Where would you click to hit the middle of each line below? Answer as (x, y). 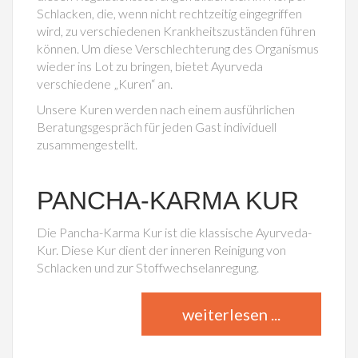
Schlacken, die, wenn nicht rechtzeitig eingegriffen (169, 13)
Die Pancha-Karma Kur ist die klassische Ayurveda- (174, 232)
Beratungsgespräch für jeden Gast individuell (157, 126)
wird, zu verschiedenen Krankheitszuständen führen (176, 30)
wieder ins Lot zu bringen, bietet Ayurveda (150, 66)
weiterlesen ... (231, 314)
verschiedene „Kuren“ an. (105, 83)
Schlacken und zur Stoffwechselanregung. (148, 267)
